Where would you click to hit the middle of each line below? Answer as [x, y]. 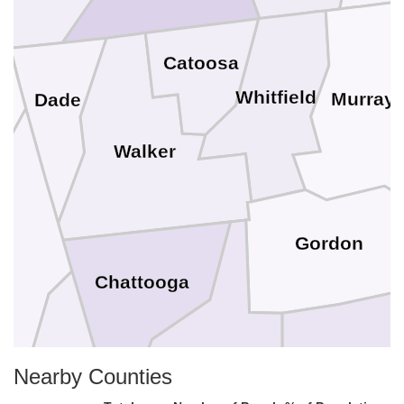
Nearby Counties [93, 376]
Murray [363, 99]
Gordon [330, 243]
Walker [145, 152]
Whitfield [275, 98]
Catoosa [201, 64]
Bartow [358, 375]
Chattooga [142, 282]
